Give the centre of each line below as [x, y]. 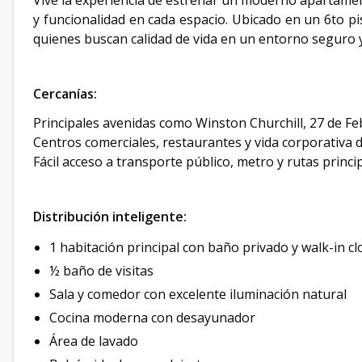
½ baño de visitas [101, 271]
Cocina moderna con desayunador [152, 318]
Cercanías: [65, 94]
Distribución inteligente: [110, 217]
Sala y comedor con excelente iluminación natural [198, 294]
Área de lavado [94, 341]
